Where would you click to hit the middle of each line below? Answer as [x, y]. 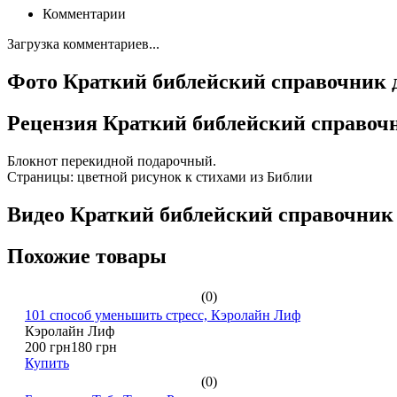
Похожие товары [87, 256]
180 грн [94, 346]
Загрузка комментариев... [83, 44]
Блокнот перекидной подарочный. [112, 160]
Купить [47, 362]
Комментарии [84, 14]
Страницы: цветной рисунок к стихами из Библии [160, 176]
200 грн [48, 346]
